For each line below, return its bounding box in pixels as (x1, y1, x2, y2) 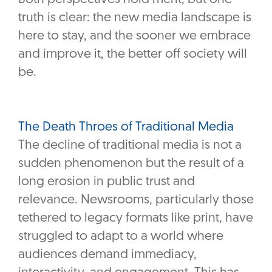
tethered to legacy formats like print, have (18, 212, 253, 225)
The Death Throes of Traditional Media (18, 121, 234, 134)
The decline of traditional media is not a (18, 139, 242, 152)
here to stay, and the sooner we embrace (18, 30, 251, 43)
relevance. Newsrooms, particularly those (18, 194, 254, 207)
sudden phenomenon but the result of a (18, 157, 244, 171)
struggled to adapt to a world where (18, 230, 223, 243)
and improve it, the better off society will (18, 48, 247, 61)
